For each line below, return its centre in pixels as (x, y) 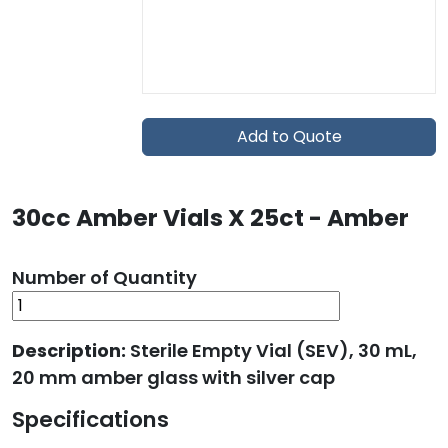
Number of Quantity (104, 277)
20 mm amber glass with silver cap (173, 377)
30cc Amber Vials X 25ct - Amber (210, 217)
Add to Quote (289, 136)
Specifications (90, 419)
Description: (71, 350)
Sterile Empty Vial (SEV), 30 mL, (273, 350)
